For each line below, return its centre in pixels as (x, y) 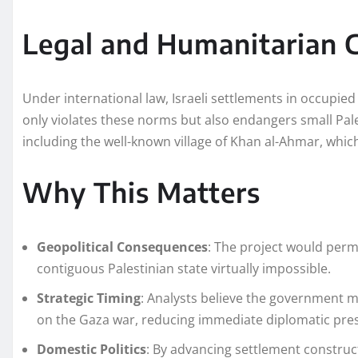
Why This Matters (141, 191)
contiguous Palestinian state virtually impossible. (184, 268)
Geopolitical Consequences (122, 247)
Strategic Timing (89, 298)
